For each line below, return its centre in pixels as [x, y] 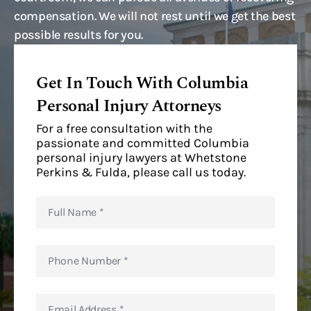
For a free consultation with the [124, 128]
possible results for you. [78, 35]
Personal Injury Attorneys [129, 106]
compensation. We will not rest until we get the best [155, 16]
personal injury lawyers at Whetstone [141, 158]
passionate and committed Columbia [143, 143]
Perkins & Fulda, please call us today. [141, 172]
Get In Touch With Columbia [142, 83]
